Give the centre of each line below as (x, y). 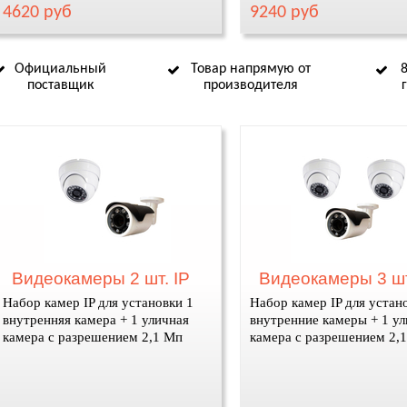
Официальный (60, 69)
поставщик (60, 85)
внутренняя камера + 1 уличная (95, 320)
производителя (251, 85)
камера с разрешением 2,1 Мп (92, 337)
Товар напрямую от (251, 69)
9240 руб (284, 13)
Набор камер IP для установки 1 (98, 303)
